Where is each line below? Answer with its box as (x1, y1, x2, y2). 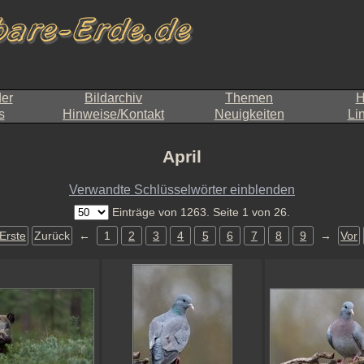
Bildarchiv (84, 91, 142, 105)
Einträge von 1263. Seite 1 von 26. (109, 206, 290, 219)
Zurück (33, 229, 70, 243)
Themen (225, 91, 273, 105)
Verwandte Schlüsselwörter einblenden (69, 182, 295, 197)
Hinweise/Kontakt (63, 107, 164, 121)
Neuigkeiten (214, 107, 284, 121)
